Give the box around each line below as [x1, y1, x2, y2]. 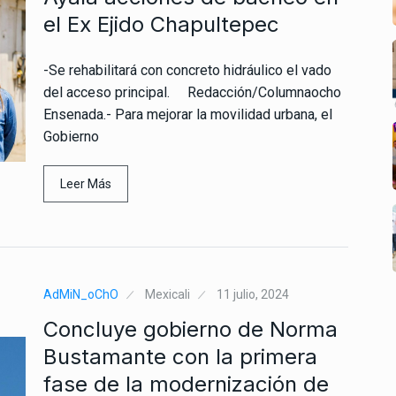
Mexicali [145, 286, 190, 301]
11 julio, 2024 [217, 286, 289, 301]
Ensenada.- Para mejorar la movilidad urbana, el [43, 105, 332, 123]
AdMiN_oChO [43, 286, 118, 301]
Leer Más [60, 176, 111, 191]
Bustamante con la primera [43, 343, 317, 369]
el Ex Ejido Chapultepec [43, 11, 279, 37]
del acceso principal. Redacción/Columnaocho [43, 83, 341, 101]
